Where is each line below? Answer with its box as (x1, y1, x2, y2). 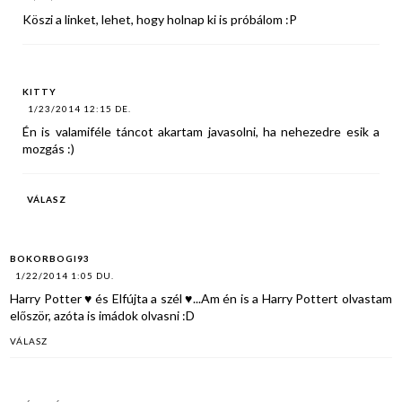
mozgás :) (22, 141, 75, 157)
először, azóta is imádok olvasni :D (10, 307, 196, 323)
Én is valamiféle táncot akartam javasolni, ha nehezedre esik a (22, 124, 380, 140)
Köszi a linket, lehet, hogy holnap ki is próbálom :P (22, 11, 298, 27)
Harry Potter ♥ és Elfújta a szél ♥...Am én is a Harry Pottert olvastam (10, 290, 392, 306)
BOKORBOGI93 (10, 252, 91, 264)
